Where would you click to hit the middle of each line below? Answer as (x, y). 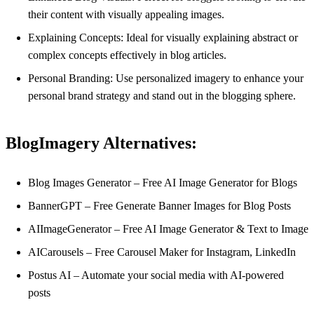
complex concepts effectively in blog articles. (127, 55)
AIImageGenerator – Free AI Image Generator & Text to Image (168, 229)
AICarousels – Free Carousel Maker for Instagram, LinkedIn (162, 252)
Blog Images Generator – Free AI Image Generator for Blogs (163, 183)
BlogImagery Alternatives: (101, 143)
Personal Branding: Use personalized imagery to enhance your (166, 78)
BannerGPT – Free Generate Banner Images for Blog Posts (159, 206)
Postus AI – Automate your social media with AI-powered (156, 275)
